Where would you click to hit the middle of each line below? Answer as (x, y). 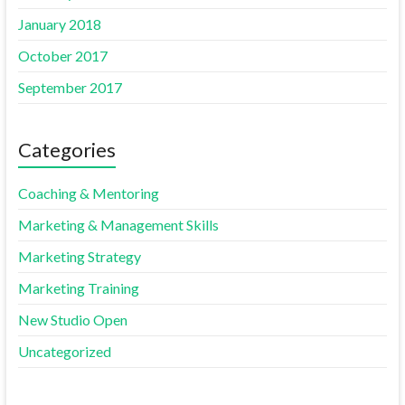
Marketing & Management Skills (118, 225)
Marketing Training (78, 288)
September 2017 (70, 88)
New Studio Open (72, 320)
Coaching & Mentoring (88, 193)
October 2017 (62, 56)
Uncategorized (64, 352)
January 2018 (59, 24)
